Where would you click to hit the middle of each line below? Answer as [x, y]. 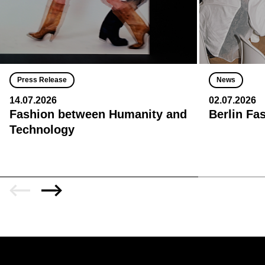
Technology [42, 129]
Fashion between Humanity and [98, 114]
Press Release [42, 80]
